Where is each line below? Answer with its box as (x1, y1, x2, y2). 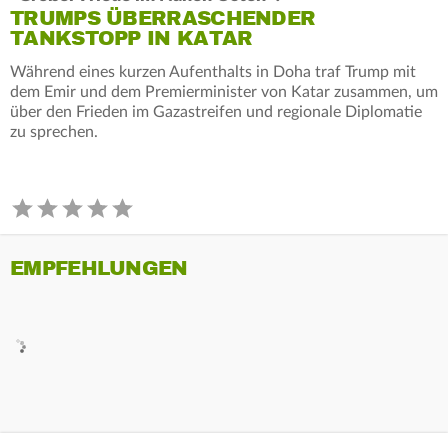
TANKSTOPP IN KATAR (10, 25, 253, 51)
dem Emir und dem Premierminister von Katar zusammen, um (10, 83, 438, 100)
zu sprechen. (10, 123, 98, 140)
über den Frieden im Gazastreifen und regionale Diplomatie (10, 103, 422, 120)
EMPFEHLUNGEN (10, 255, 188, 281)
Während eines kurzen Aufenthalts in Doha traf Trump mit (10, 63, 416, 80)
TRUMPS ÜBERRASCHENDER (10, 5, 316, 31)
